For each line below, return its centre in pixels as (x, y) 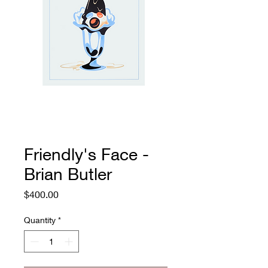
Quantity (40, 220)
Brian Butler (68, 174)
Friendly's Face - (86, 154)
